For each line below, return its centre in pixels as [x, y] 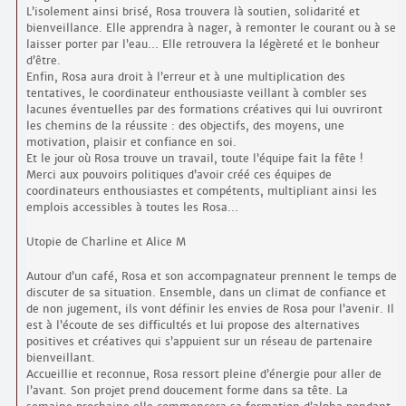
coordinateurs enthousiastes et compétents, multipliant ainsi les [201, 191]
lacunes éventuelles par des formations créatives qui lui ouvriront [204, 110]
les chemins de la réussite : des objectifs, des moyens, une [185, 126]
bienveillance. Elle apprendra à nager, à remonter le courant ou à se [211, 28]
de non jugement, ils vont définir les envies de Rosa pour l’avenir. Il [210, 309]
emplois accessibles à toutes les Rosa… [132, 208]
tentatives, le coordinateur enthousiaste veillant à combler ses [196, 93]
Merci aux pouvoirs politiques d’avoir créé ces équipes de [179, 175]
